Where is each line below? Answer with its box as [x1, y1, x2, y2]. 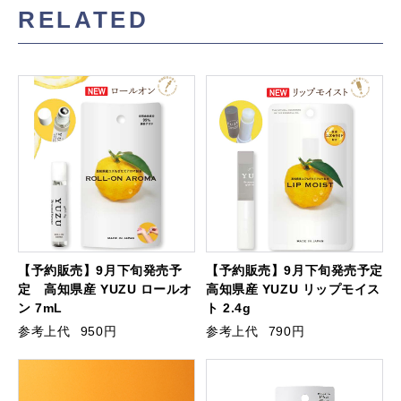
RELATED [18, 6, 149, 34]
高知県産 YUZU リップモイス [206, 282, 381, 297]
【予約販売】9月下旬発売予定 [206, 263, 383, 278]
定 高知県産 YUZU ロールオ [18, 282, 193, 297]
